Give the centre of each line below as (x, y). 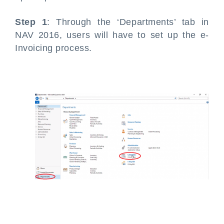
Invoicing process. (53, 48)
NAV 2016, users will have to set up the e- (112, 35)
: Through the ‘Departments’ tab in (128, 22)
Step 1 (31, 22)
